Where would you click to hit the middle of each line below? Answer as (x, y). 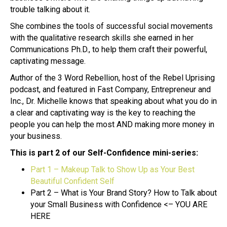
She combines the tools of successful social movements (111, 26)
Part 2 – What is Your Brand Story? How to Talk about (124, 193)
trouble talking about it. (50, 9)
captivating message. (48, 61)
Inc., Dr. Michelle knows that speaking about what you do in (113, 101)
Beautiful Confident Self (72, 181)
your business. (36, 136)
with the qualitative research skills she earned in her (102, 37)
